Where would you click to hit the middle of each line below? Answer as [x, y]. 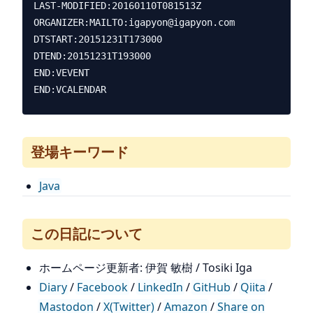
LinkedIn [160, 287]
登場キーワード [80, 152]
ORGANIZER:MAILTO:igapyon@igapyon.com [134, 22]
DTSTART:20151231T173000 [98, 39]
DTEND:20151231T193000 [92, 56]
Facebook [102, 287]
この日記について [87, 234]
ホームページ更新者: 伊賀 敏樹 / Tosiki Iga [146, 268]
